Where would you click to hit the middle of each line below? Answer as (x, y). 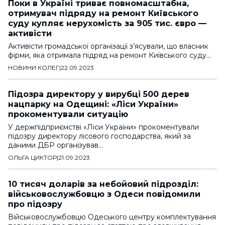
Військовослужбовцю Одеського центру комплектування (112, 217)
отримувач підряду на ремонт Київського (103, 13)
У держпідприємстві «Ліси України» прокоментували (103, 127)
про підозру (35, 204)
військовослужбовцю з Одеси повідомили (104, 194)
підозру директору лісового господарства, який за (99, 136)
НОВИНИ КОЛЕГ (34, 67)
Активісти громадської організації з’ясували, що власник (108, 46)
